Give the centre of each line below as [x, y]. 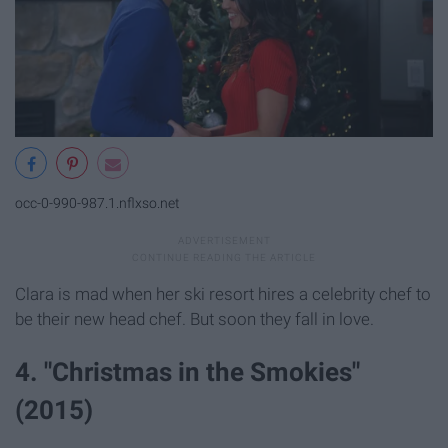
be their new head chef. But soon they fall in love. [194, 318]
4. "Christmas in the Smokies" [187, 372]
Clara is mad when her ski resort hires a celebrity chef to [223, 293]
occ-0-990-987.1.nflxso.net [97, 204]
